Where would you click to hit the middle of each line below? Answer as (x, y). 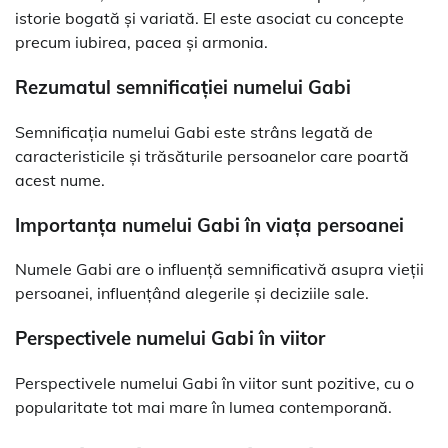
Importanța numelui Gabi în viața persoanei (209, 224)
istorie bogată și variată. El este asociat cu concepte (209, 18)
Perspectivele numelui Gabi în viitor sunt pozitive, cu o (214, 382)
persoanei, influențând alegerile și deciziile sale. (192, 293)
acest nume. (60, 179)
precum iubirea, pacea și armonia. (141, 42)
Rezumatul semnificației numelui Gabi (183, 87)
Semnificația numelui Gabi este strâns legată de (194, 131)
